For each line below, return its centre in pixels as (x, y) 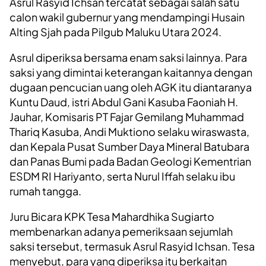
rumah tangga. (45, 191)
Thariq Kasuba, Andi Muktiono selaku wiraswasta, (129, 132)
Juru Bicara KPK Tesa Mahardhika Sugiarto (112, 217)
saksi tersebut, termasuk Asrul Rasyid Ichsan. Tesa (132, 246)
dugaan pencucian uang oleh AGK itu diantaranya (131, 87)
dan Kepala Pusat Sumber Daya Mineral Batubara (129, 147)
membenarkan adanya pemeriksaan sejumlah (121, 232)
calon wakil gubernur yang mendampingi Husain (127, 17)
